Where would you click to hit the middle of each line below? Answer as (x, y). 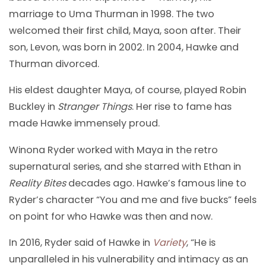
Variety (170, 242)
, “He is (201, 242)
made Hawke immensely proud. (84, 123)
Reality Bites (37, 183)
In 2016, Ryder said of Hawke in (81, 242)
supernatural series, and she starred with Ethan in (125, 166)
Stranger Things (95, 107)
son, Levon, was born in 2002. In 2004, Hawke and (124, 47)
